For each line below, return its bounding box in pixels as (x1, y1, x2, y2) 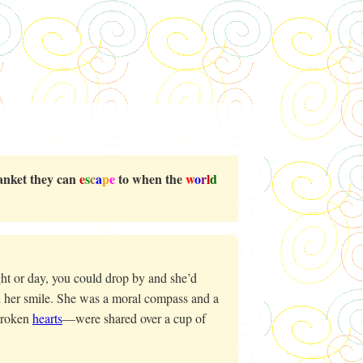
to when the (115, 169, 186, 188)
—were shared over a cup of (62, 310, 206, 327)
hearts (32, 310, 62, 327)
